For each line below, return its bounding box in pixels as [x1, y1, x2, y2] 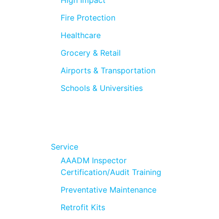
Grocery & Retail [61, 47, 121, 58]
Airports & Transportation [61, 65, 155, 75]
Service [51, 141, 78, 152]
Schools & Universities [61, 83, 143, 93]
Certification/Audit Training [61, 167, 161, 177]
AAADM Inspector [61, 155, 127, 165]
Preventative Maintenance [61, 184, 156, 195]
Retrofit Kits [61, 202, 105, 212]
